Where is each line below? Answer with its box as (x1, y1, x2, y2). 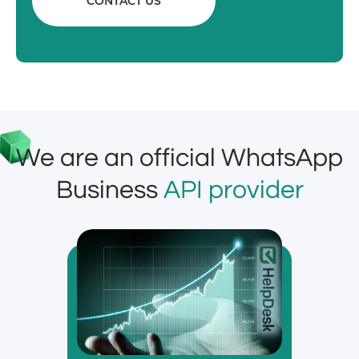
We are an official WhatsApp (16, 144, 343, 171)
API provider (163, 176, 304, 204)
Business (55, 176, 163, 204)
